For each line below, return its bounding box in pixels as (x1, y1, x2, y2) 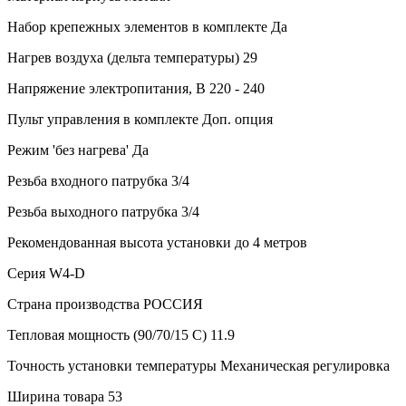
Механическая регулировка (220, 357, 390, 373)
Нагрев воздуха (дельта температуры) (7, 49, 239, 65)
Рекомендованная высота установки (7, 234, 231, 250)
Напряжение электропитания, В (7, 80, 206, 96)
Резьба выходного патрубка (7, 203, 178, 219)
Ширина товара (7, 388, 104, 404)
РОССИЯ (143, 295, 203, 312)
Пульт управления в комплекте (7, 111, 198, 127)
